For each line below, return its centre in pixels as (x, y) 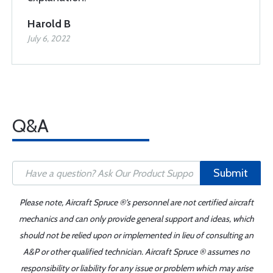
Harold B (49, 24)
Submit (230, 173)
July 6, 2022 (48, 38)
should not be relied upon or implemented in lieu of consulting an (136, 235)
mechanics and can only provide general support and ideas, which (136, 219)
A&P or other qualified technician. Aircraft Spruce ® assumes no (136, 252)
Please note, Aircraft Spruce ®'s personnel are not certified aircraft (136, 202)
